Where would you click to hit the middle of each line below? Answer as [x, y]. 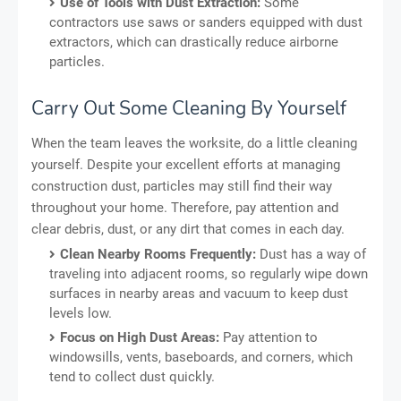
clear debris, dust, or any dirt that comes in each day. [188, 229]
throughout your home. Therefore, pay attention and [185, 207]
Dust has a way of [311, 254]
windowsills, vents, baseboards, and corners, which [201, 357]
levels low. [81, 313]
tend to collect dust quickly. [132, 376]
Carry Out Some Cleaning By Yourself [189, 108]
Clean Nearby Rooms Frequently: [158, 254]
